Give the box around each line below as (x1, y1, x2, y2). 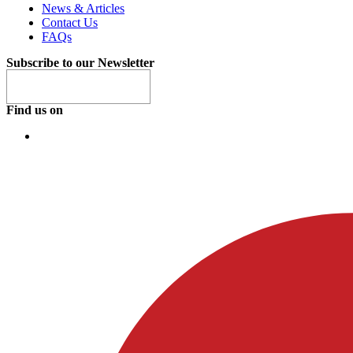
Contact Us (42, 15, 98, 29)
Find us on (6, 102, 63, 117)
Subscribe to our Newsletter (6, 55, 154, 69)
